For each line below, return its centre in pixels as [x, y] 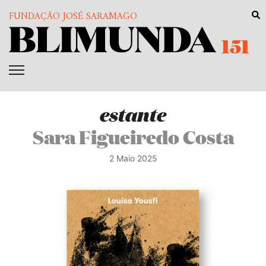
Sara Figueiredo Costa [133, 137]
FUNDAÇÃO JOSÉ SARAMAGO [73, 17]
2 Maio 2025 [133, 159]
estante [133, 115]
